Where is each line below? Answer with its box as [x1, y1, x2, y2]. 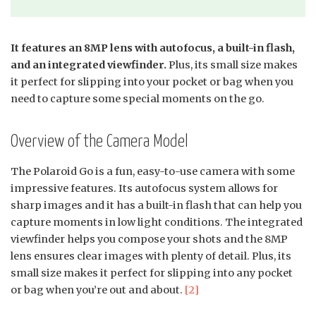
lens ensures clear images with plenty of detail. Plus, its [11, 250, 291, 263]
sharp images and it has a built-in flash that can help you [11, 199, 302, 212]
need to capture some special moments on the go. [11, 92, 265, 106]
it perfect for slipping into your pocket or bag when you [11, 75, 293, 89]
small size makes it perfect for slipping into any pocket [11, 267, 293, 280]
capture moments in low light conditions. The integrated [11, 216, 303, 229]
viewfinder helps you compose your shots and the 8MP [11, 233, 288, 246]
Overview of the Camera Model [11, 133, 188, 151]
